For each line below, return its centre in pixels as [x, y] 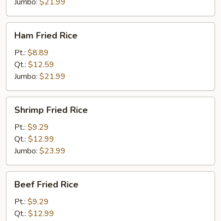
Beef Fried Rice [46, 184]
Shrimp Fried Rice [51, 110]
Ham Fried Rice [46, 36]
